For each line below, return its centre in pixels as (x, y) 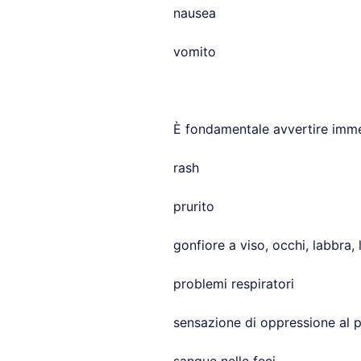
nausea (194, 13)
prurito (193, 206)
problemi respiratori (233, 284)
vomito (194, 52)
